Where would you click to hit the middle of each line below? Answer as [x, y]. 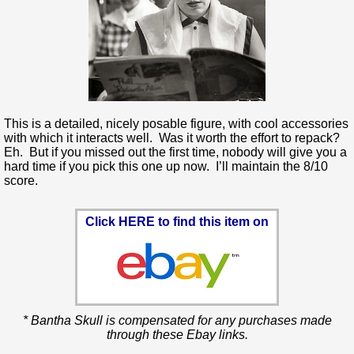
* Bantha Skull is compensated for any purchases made [177, 321]
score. [21, 181]
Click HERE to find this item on [177, 222]
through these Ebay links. [177, 335]
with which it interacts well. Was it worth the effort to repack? [173, 138]
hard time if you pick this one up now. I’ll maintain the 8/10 [166, 167]
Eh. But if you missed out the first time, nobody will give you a [175, 153]
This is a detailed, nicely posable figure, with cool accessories [176, 124]
